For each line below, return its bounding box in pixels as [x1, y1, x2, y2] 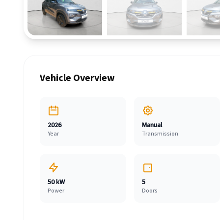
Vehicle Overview [40, 71, 115, 85]
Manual [141, 120, 162, 130]
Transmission [141, 130, 178, 138]
